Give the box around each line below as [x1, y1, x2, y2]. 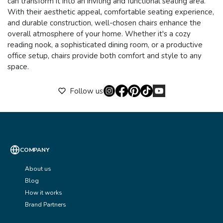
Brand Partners [25, 201, 66, 209]
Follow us [69, 86, 103, 96]
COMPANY [20, 146, 49, 154]
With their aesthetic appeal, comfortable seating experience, [7, 7, 214, 17]
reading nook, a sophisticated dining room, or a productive [7, 40, 203, 50]
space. [7, 62, 29, 72]
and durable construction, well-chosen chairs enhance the [7, 18, 201, 28]
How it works [25, 189, 62, 197]
